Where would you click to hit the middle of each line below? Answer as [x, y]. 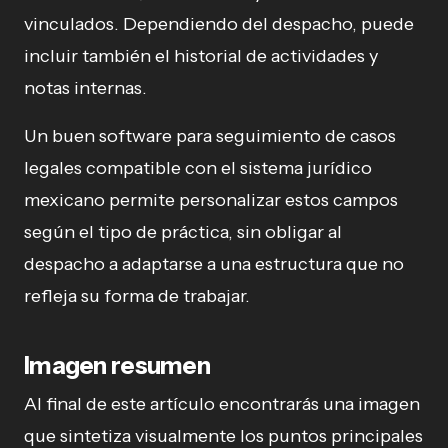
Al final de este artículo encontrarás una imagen [222, 403]
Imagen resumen [117, 365]
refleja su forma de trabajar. [137, 295]
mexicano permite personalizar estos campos [211, 199]
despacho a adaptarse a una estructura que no [214, 263]
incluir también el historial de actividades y [201, 55]
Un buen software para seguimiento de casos [210, 135]
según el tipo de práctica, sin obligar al [183, 231]
